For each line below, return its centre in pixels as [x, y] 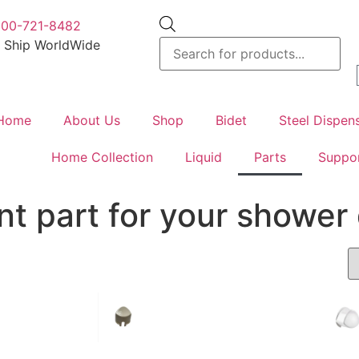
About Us [92, 120]
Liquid [203, 157]
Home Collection [102, 157]
